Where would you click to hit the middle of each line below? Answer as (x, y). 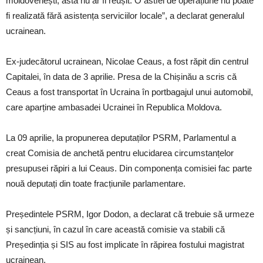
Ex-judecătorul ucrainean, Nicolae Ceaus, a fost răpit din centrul (127, 62)
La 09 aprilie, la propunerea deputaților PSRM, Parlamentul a (121, 138)
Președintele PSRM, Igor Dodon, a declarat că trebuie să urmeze (130, 214)
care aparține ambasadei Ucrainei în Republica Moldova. (114, 107)
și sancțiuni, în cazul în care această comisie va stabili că (115, 230)
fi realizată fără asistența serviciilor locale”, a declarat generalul (125, 16)
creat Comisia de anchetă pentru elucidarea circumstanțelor (120, 153)
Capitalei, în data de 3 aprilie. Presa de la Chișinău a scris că (121, 77)
